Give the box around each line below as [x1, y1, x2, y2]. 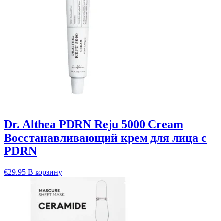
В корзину [28, 168, 62, 177]
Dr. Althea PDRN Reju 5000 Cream [4, 118, 183, 131]
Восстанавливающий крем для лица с [4, 131, 207, 145]
